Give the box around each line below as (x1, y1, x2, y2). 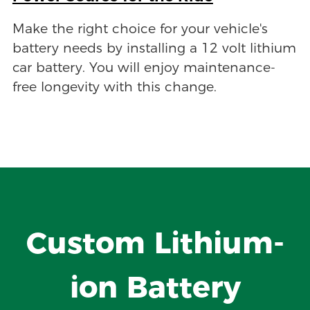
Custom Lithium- (26, 224, 284, 262)
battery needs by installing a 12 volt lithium (12, 40, 296, 57)
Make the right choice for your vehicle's (12, 21, 268, 37)
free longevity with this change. (12, 79, 217, 95)
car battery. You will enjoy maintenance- (12, 60, 275, 76)
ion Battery (69, 268, 241, 306)
